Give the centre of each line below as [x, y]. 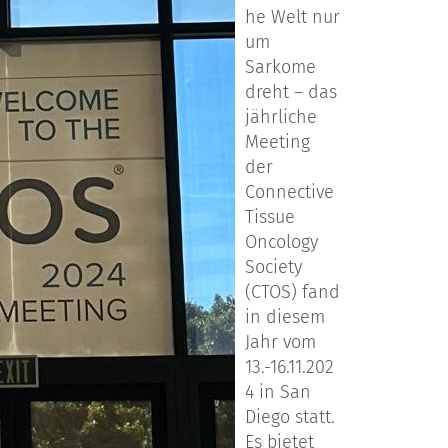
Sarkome [280, 67]
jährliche [281, 117]
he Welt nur [292, 17]
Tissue [270, 217]
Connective [289, 192]
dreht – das [291, 92]
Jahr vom [280, 342]
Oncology [281, 242]
